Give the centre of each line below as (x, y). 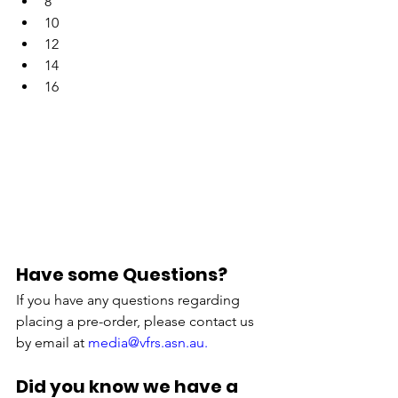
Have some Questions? (122, 274)
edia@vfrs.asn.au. (154, 342)
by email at (52, 342)
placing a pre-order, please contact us (137, 321)
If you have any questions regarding (130, 299)
